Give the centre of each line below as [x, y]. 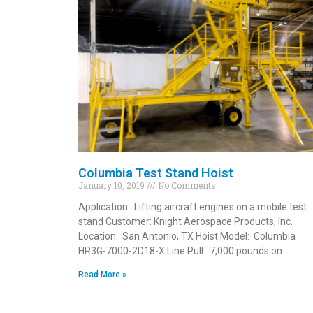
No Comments [186, 185]
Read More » [102, 274]
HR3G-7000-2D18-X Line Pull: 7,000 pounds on [180, 250]
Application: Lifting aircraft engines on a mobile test [192, 206]
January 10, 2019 [112, 185]
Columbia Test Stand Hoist [156, 173]
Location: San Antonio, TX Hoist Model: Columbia [187, 236]
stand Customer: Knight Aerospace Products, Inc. [185, 221]
